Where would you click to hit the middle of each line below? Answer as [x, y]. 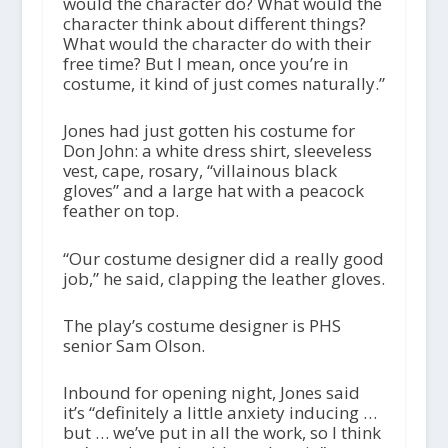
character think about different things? [214, 24]
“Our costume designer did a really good [223, 258]
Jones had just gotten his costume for [208, 131]
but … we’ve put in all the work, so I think [221, 433]
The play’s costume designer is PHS [201, 325]
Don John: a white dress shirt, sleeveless [217, 151]
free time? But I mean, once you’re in [205, 64]
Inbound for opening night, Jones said [211, 393]
